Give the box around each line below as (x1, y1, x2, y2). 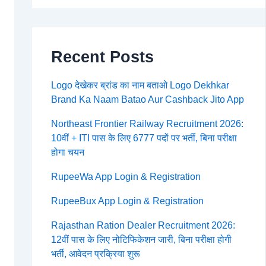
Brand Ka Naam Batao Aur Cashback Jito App (50, 94, 244, 105)
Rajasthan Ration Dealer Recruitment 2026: (50, 220, 235, 231)
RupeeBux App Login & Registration (50, 196, 204, 207)
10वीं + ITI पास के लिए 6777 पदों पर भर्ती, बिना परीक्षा (50, 133, 237, 144)
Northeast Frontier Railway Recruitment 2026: (50, 119, 243, 129)
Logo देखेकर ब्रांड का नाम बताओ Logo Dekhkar (50, 80, 229, 91)
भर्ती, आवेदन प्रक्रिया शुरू (50, 249, 140, 259)
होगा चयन (50, 147, 84, 158)
